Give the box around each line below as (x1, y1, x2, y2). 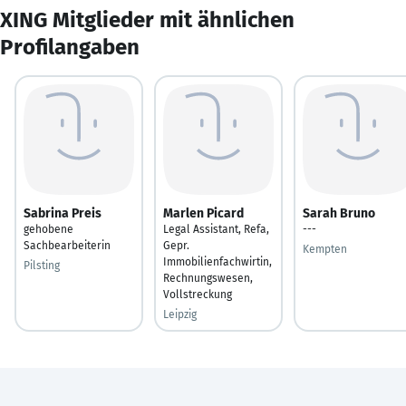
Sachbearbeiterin (24, 238, 111, 252)
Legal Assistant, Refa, (163, 222, 269, 236)
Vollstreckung (163, 287, 232, 301)
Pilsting (24, 258, 60, 272)
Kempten (303, 242, 347, 256)
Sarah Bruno (303, 205, 375, 221)
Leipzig (163, 307, 197, 321)
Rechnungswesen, (163, 271, 253, 285)
